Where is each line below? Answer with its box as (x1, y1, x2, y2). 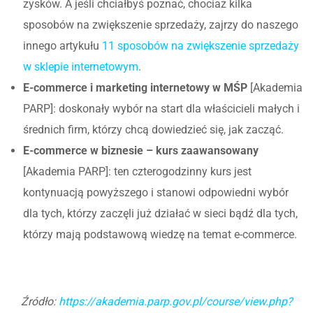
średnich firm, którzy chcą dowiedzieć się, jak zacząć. (23, 122, 284, 136)
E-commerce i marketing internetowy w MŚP (23, 80, 247, 94)
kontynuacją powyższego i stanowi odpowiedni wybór (23, 185, 289, 199)
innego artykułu (23, 38, 102, 52)
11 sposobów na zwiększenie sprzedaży (102, 38, 299, 52)
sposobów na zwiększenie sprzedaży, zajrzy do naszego (23, 17, 298, 31)
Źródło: (20, 294, 59, 308)
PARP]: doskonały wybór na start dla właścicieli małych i (23, 101, 300, 115)
